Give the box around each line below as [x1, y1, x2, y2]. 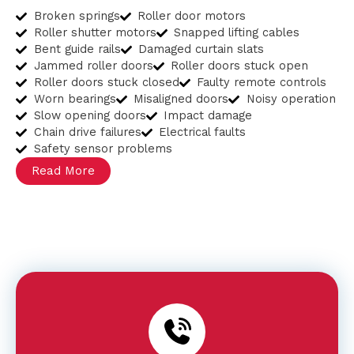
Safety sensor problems [33, 141, 172, 156]
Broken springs [33, 9, 120, 23]
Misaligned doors [134, 92, 228, 106]
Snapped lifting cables [174, 25, 299, 40]
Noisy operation [246, 92, 336, 106]
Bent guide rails [33, 42, 121, 56]
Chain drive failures [33, 125, 141, 139]
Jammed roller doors [33, 58, 153, 73]
